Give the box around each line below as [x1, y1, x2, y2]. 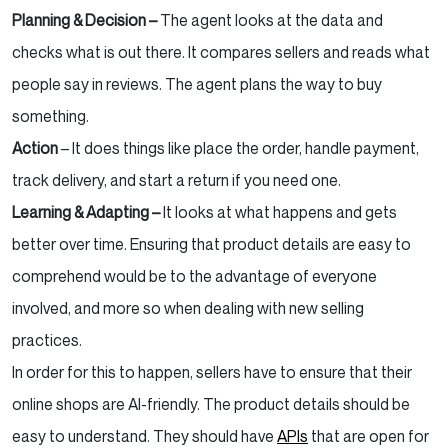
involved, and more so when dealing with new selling [12, 297, 364, 318]
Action [12, 137, 61, 158]
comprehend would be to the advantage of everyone [12, 265, 377, 286]
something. [12, 105, 92, 126]
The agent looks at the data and [160, 9, 383, 30]
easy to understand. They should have [12, 425, 277, 446]
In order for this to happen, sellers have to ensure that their [12, 361, 412, 382]
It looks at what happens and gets [163, 201, 397, 222]
